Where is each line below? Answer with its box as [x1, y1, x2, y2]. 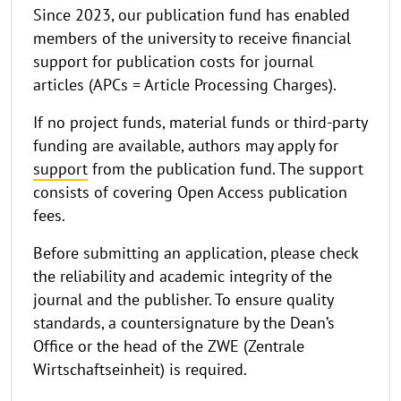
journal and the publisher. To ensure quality [33, 288, 333, 310]
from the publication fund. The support [88, 158, 363, 179]
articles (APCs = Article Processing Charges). [33, 73, 340, 95]
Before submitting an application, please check [33, 242, 358, 263]
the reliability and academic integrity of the [33, 265, 332, 286]
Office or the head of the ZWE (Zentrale [33, 335, 304, 356]
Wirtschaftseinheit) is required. [33, 358, 247, 380]
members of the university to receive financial [33, 27, 351, 48]
